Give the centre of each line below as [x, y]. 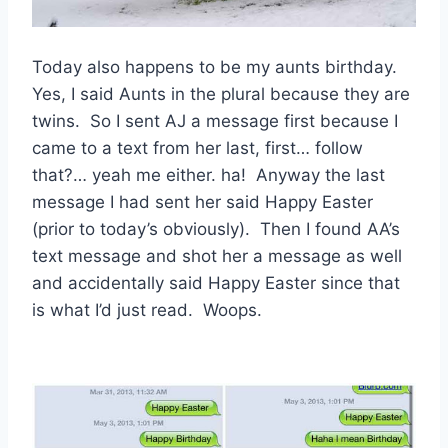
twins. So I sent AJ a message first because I [215, 120]
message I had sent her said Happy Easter [202, 201]
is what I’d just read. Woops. [147, 309]
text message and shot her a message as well [217, 255]
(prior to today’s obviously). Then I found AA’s [216, 228]
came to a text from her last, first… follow [197, 147]
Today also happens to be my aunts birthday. [217, 66]
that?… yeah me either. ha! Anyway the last [208, 174]
